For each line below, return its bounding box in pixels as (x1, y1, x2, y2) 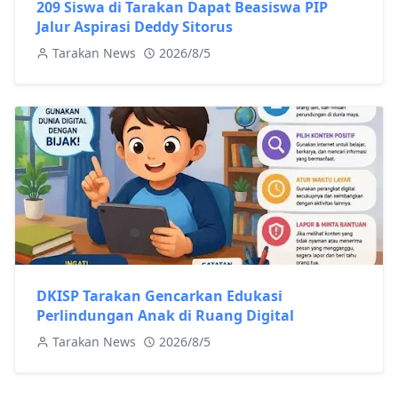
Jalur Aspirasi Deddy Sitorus (36, 16, 233, 36)
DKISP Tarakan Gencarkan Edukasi (36, 285, 283, 306)
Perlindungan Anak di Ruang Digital (36, 305, 294, 325)
